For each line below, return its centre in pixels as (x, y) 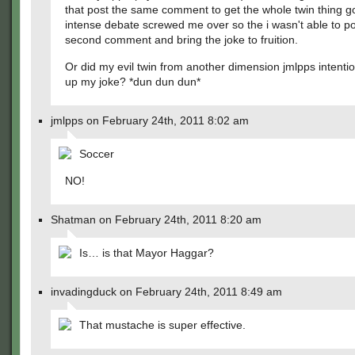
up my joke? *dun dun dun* (133, 82)
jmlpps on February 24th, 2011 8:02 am (150, 120)
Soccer (97, 154)
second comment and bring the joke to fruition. (181, 40)
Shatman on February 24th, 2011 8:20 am (156, 219)
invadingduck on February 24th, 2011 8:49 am (166, 292)
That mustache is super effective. (162, 325)
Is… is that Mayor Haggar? (147, 253)
